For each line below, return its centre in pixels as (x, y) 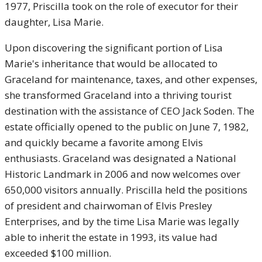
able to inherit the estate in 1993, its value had (111, 237)
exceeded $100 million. (58, 253)
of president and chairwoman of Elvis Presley (108, 206)
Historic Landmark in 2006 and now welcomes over (123, 174)
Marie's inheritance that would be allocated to (111, 63)
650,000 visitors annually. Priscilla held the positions (126, 190)
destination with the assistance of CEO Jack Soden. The (130, 111)
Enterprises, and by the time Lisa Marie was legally (122, 221)
